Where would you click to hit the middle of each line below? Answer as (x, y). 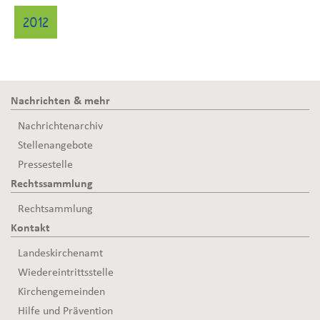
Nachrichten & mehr (60, 101)
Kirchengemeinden (61, 291)
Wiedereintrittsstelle (66, 272)
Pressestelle (45, 164)
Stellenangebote (55, 145)
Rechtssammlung (52, 184)
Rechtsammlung (55, 209)
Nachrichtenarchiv (60, 126)
